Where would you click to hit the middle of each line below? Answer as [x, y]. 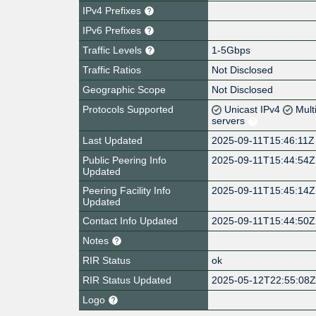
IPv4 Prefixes [113, 10]
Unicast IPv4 [254, 109]
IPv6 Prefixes [113, 30]
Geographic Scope [124, 89]
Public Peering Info [124, 160]
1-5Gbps [231, 50]
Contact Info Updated [130, 220]
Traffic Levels [114, 50]
